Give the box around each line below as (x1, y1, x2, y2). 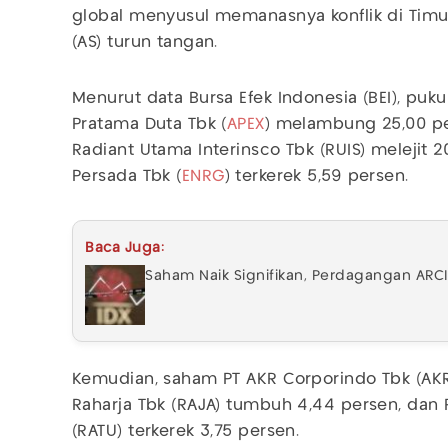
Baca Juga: (85, 241, 164, 256)
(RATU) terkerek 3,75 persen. (72, 424, 300, 440)
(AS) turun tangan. (72, 35, 218, 51)
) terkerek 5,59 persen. (224, 169, 409, 185)
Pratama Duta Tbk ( (72, 117, 227, 133)
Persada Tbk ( (72, 169, 182, 185)
